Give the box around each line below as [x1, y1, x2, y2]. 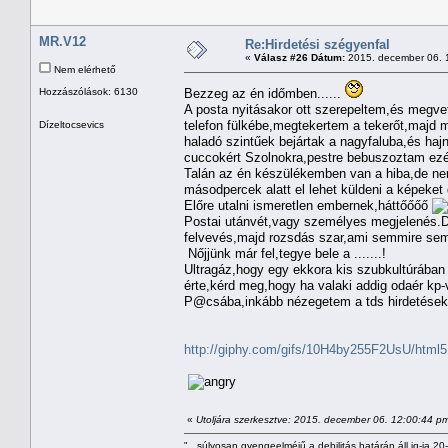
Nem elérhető [51, 63, 116, 75]
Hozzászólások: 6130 [39, 85, 138, 97]
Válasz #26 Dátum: [254, 51, 345, 63]
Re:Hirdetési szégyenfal [245, 36, 390, 52]
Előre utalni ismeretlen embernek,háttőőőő [184, 197, 432, 213]
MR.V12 [39, 33, 86, 49]
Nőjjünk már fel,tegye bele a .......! [184, 245, 386, 261]
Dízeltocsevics [39, 118, 104, 130]
